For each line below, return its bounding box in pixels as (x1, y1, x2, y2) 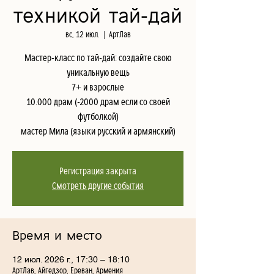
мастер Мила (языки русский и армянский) (20, 127, 176, 136)
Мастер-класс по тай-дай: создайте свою (24, 53, 171, 63)
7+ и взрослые (72, 83, 124, 92)
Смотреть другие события (52, 181, 144, 191)
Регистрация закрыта (59, 166, 136, 176)
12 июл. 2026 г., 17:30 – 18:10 (12, 254, 130, 264)
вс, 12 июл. (65, 31, 100, 39)
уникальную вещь (66, 68, 130, 78)
